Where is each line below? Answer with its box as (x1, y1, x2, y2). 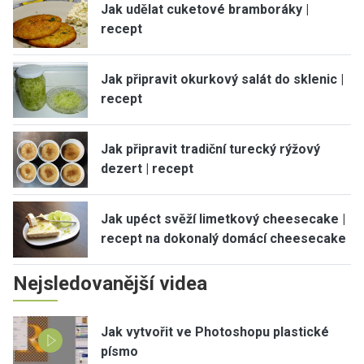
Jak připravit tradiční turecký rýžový (101, 141, 320, 158)
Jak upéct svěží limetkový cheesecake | (101, 211, 345, 227)
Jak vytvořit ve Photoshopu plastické (101, 323, 329, 340)
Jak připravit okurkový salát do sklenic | (101, 71, 344, 88)
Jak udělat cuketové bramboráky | (101, 2, 309, 18)
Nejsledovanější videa (13, 271, 207, 295)
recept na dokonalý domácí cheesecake (101, 231, 346, 247)
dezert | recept (101, 161, 193, 177)
